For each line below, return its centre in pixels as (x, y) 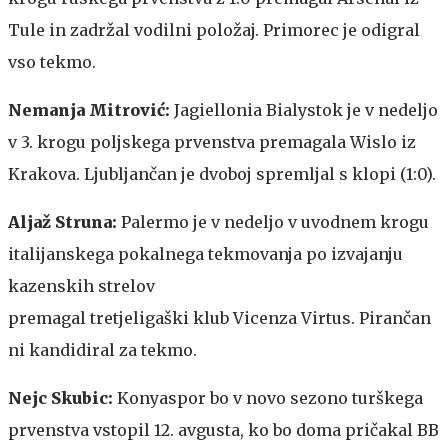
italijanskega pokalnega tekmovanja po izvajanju (205, 253)
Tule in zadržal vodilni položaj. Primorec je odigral (214, 29)
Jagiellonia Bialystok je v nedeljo (306, 109)
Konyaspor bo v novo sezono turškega (270, 397)
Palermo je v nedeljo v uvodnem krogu (275, 221)
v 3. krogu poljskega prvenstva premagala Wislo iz (212, 141)
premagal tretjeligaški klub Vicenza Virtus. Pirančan (219, 317)
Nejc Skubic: (62, 397)
